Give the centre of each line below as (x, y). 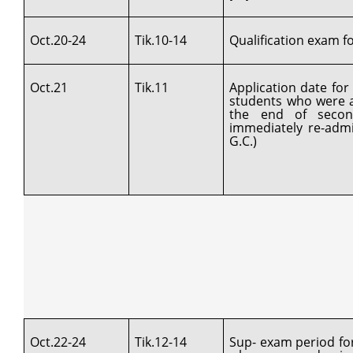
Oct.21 (49, 87)
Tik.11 (152, 87)
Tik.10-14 (161, 40)
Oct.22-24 (58, 342)
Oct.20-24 (58, 40)
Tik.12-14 (161, 342)
